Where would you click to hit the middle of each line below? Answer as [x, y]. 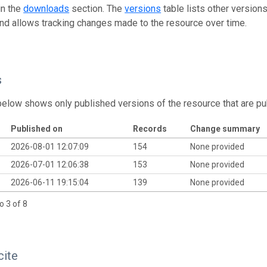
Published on [36, 128]
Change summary [225, 128]
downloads [46, 8]
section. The [97, 8]
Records [150, 128]
